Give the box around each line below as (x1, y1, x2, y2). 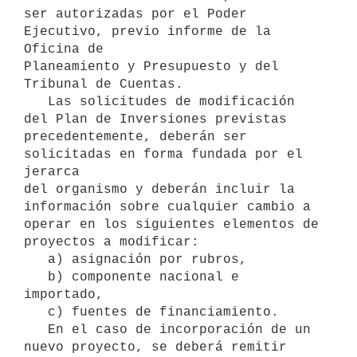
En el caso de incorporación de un (24, 322, 48, 337)
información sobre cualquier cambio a (24, 199, 311, 214)
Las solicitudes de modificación (24, 94, 48, 109)
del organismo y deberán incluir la (24, 182, 295, 197)
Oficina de (24, 41, 104, 57)
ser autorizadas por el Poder (24, 6, 247, 22)
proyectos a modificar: (24, 234, 199, 249)
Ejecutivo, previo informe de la (24, 24, 271, 39)
